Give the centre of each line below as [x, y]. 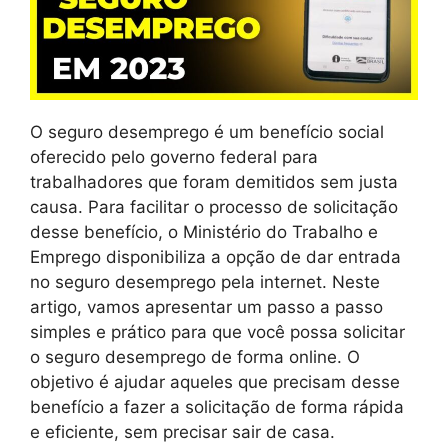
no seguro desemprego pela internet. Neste [205, 281]
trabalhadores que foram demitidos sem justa [214, 181]
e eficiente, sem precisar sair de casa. [182, 431]
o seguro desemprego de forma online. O [195, 356]
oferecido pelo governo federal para [174, 156]
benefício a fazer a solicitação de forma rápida [217, 406]
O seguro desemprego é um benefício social [207, 131]
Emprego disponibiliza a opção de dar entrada [215, 256]
